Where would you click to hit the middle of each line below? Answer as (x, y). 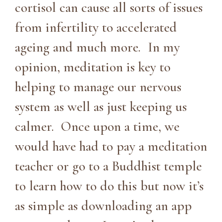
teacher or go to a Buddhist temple (108, 166)
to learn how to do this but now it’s (109, 186)
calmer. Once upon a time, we (97, 126)
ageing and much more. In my (97, 47)
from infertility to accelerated (96, 27)
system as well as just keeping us (101, 106)
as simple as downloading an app (103, 205)
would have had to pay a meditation (111, 146)
